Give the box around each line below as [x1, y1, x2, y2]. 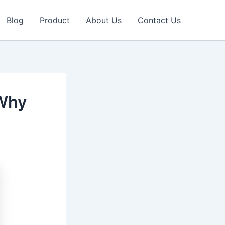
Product [40, 15, 70, 25]
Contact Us [138, 15, 181, 25]
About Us [86, 15, 122, 25]
